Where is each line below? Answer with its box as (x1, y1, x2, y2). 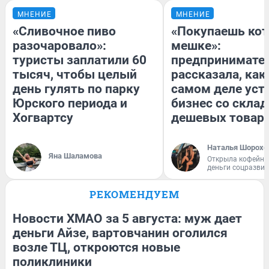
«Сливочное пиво (13, 23, 116, 38)
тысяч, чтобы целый (13, 67, 137, 82)
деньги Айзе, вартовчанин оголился (13, 225, 228, 240)
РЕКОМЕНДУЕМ (89, 187, 180, 201)
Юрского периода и (13, 95, 127, 110)
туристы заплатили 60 (13, 52, 147, 67)
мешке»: (171, 38, 221, 53)
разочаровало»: (13, 38, 106, 53)
